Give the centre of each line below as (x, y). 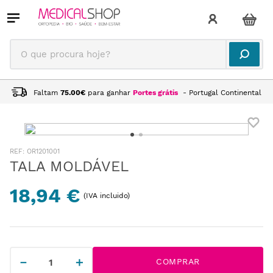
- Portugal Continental (221, 92)
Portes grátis (156, 92)
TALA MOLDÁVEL (69, 166)
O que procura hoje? (58, 44)
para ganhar (109, 92)
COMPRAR (178, 262)
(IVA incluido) (107, 195)
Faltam (46, 92)
